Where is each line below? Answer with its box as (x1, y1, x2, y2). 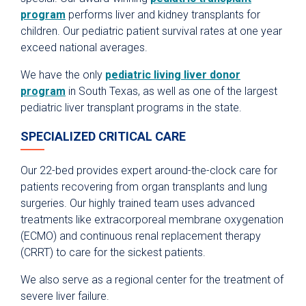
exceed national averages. (20, 41, 148, 55)
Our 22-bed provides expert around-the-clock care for (20, 164, 277, 178)
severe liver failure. (20, 290, 109, 303)
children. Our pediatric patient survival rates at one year (20, 25, 282, 38)
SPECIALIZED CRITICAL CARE (20, 129, 186, 144)
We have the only (20, 68, 105, 82)
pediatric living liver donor (105, 68, 240, 82)
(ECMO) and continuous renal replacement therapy (20, 229, 261, 243)
